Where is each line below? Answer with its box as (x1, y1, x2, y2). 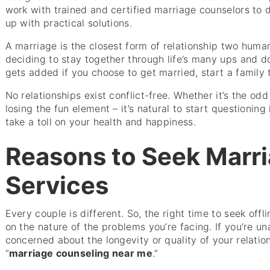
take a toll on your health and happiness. (5, 116, 196, 128)
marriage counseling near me (8, 247, 152, 260)
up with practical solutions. (5, 17, 132, 30)
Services (5, 170, 108, 200)
